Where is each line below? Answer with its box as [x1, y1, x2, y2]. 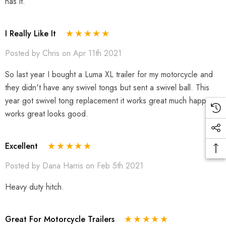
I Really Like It [5, 28, 56, 40]
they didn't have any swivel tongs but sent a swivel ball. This [5, 82, 209, 93]
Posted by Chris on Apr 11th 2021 [5, 47, 122, 59]
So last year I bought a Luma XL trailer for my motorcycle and [5, 69, 213, 80]
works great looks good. [5, 108, 88, 120]
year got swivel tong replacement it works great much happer [5, 95, 213, 106]
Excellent [5, 140, 38, 152]
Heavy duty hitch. [5, 181, 64, 193]
